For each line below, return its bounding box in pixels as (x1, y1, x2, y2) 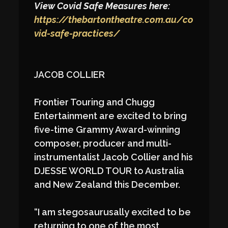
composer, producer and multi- (34, 138, 172, 149)
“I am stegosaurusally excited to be (34, 207, 191, 218)
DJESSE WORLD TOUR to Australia (34, 165, 185, 177)
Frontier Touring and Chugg (34, 97, 155, 108)
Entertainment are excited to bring (34, 110, 187, 122)
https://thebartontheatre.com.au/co (34, 14, 194, 25)
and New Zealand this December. (34, 179, 181, 190)
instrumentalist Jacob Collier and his (34, 152, 193, 163)
